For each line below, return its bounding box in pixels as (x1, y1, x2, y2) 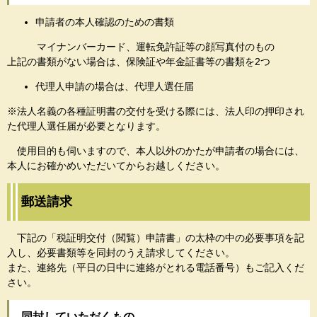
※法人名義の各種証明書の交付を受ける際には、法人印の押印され (7, 105, 304, 117)
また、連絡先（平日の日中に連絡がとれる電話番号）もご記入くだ (7, 262, 304, 274)
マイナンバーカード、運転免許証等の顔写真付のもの (7, 40, 275, 52)
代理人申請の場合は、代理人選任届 (35, 80, 194, 92)
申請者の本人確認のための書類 (35, 16, 174, 28)
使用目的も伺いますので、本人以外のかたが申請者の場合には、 (7, 144, 304, 156)
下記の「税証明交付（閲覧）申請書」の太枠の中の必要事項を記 (7, 232, 304, 244)
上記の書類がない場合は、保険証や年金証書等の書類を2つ (7, 55, 270, 67)
